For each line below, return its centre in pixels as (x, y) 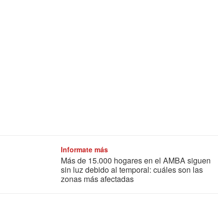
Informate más (84, 150)
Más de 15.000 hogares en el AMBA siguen (136, 161)
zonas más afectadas (97, 179)
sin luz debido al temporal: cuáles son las (132, 170)
